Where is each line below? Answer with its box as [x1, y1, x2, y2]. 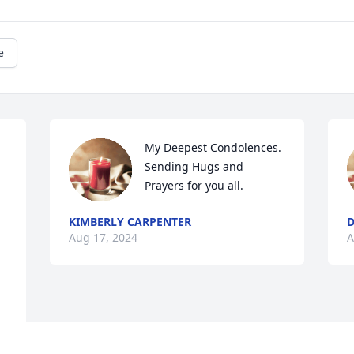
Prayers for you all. [145, 178, 244, 194]
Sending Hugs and [145, 159, 244, 175]
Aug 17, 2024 [69, 230, 138, 246]
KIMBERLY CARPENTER [69, 214, 192, 230]
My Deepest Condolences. [145, 140, 282, 156]
